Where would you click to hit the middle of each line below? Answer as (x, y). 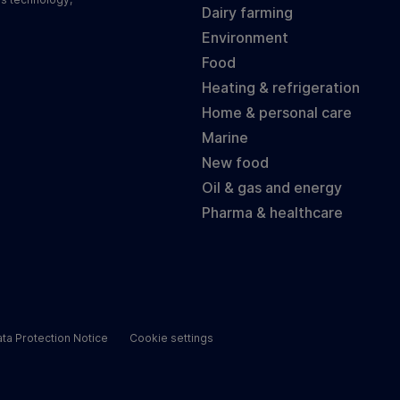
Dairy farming (247, 13)
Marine (225, 138)
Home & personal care (277, 113)
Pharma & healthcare (272, 213)
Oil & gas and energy (272, 188)
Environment (245, 38)
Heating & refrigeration (281, 88)
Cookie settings (171, 338)
